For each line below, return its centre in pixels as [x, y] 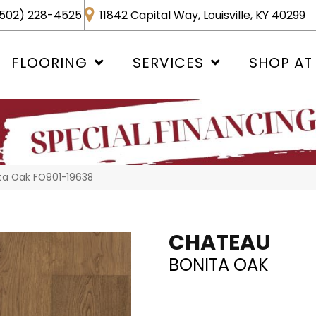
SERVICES [168, 62]
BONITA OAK [219, 265]
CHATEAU [220, 242]
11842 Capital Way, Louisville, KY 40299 [202, 15]
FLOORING [49, 62]
